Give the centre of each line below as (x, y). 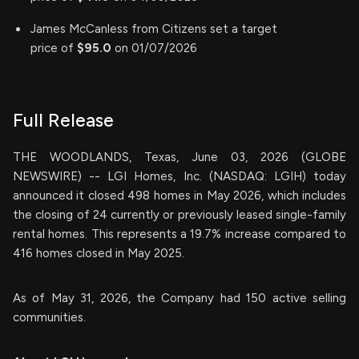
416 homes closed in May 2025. (99, 254)
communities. (49, 318)
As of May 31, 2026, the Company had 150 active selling (179, 298)
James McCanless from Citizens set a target (154, 29)
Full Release (63, 121)
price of (54, 48)
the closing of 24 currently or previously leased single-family (179, 215)
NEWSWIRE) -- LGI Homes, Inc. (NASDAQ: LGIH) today (179, 177)
